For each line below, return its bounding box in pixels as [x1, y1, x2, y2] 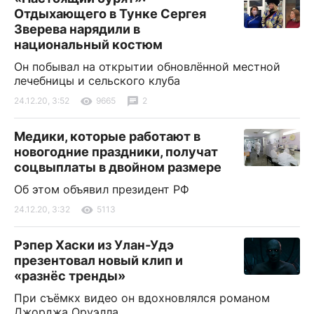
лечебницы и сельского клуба [14, 73, 180, 88]
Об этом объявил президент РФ [14, 182, 189, 196]
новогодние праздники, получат [14, 144, 218, 159]
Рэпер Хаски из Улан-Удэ [14, 237, 174, 252]
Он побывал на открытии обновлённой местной [14, 59, 280, 74]
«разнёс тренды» [14, 268, 125, 283]
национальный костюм [14, 36, 163, 52]
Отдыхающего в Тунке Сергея [14, 6, 206, 21]
